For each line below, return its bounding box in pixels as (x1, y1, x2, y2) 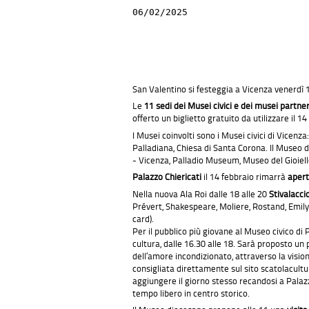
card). (132, 212, 154, 225)
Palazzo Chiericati (132, 170, 201, 183)
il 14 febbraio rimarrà (201, 170, 288, 183)
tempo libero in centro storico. (132, 286, 250, 299)
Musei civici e (186, 99, 241, 112)
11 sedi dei (144, 99, 186, 112)
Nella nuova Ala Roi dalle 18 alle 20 (132, 187, 269, 200)
